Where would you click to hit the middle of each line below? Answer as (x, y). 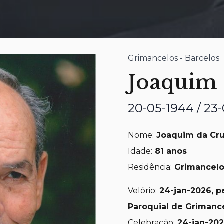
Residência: (150, 167)
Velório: (142, 190)
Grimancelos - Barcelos (174, 58)
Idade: (140, 151)
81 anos (170, 151)
